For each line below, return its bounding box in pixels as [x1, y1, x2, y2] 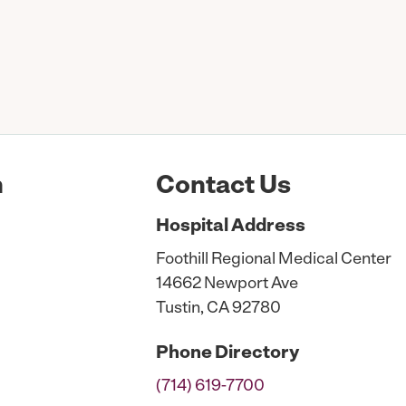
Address [227, 217, 305, 236]
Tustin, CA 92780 [155, 300, 281, 317]
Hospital [155, 217, 228, 236]
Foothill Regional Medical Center [155, 251, 391, 268]
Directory [211, 344, 300, 362]
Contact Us [155, 174, 291, 199]
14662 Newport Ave [155, 275, 298, 293]
